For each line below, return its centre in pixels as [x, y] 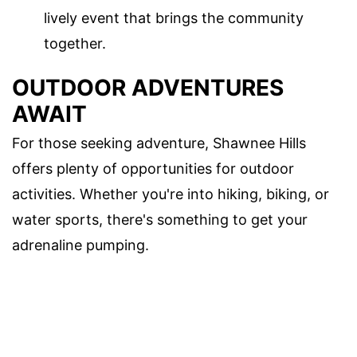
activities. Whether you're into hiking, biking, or [171, 194]
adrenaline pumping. [80, 245]
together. [75, 43]
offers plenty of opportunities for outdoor [153, 168]
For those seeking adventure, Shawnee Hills [159, 143]
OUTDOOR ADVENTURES [148, 87]
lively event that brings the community [174, 18]
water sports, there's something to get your [160, 219]
